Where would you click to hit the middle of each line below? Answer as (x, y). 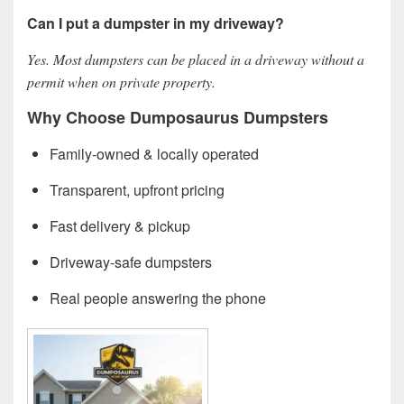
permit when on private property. (121, 82)
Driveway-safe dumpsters (131, 262)
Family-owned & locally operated (154, 153)
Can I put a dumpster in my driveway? (156, 23)
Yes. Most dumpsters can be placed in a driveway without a (196, 60)
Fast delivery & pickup (120, 225)
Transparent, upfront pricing (137, 189)
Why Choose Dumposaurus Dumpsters (178, 118)
